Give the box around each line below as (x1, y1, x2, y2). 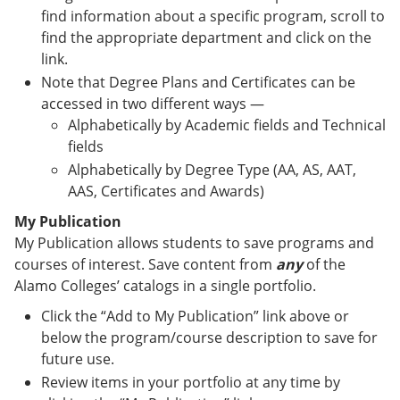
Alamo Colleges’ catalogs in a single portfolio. (14, 276, 316, 296)
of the (303, 254, 346, 274)
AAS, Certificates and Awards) (68, 181, 264, 201)
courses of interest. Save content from (14, 254, 276, 274)
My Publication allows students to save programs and (14, 233, 374, 253)
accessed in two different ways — (41, 94, 264, 113)
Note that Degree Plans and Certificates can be (41, 72, 355, 92)
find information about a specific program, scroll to (41, 6, 385, 26)
